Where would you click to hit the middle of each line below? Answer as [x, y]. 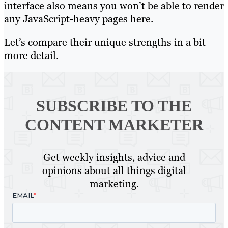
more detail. [31, 55]
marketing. [114, 183]
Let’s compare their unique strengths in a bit [105, 42]
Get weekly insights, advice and [114, 157]
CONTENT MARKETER [114, 124]
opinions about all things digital [114, 170]
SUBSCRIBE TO [95, 106]
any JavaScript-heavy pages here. [79, 19]
